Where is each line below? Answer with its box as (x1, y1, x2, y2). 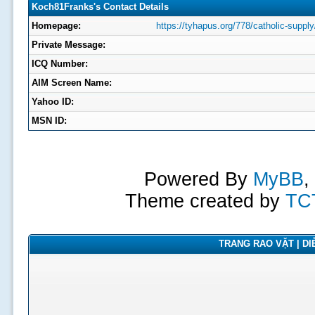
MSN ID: (31, 115, 67, 126)
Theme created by (125, 191, 285, 212)
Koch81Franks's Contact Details (31, 1, 169, 12)
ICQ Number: (31, 58, 88, 69)
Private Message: (31, 39, 105, 50)
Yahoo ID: (31, 96, 74, 107)
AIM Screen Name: (31, 77, 112, 88)
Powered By (143, 169, 253, 190)
